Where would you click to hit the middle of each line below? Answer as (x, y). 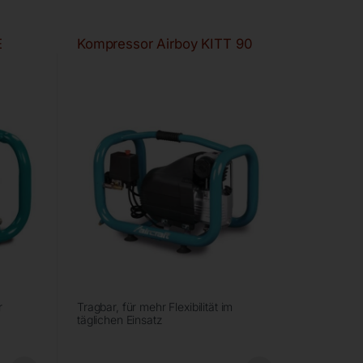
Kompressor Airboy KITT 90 (164, 44)
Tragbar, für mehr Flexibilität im (155, 307)
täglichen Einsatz (120, 320)
